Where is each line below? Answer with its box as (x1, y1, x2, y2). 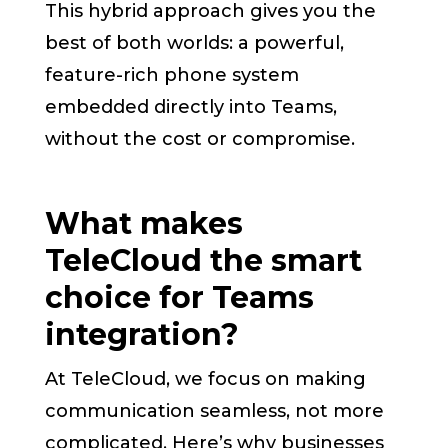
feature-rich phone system (45, 64, 300, 87)
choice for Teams (45, 279, 315, 317)
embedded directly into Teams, (45, 96, 338, 119)
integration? (45, 316, 240, 354)
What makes (45, 205, 244, 243)
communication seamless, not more (45, 400, 385, 423)
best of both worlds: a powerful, (45, 32, 345, 55)
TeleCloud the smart (45, 242, 363, 280)
